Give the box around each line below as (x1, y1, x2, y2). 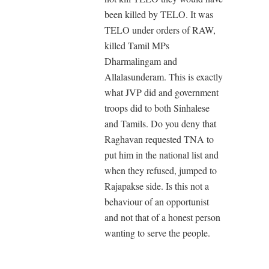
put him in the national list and (104, 148, 219, 161)
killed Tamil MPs (104, 38, 169, 52)
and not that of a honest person (104, 210, 220, 223)
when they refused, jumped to (104, 163, 217, 177)
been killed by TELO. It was (104, 7, 213, 20)
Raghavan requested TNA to (104, 132, 214, 145)
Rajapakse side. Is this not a (104, 179, 209, 192)
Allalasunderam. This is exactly (104, 70, 223, 83)
